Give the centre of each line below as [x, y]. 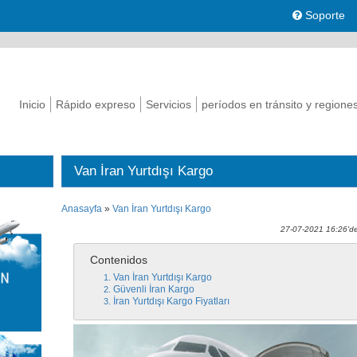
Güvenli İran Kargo [154, 289]
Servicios [169, 104]
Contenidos [119, 260]
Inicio [32, 104]
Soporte [324, 15]
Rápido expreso [96, 104]
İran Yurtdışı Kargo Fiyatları [172, 301]
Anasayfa [82, 209]
